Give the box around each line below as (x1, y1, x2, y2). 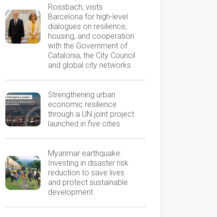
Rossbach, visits (47, 2, 103, 12)
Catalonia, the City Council (47, 51, 135, 60)
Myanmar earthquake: (47, 149, 122, 158)
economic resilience (47, 100, 117, 109)
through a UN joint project (47, 109, 134, 119)
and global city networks (47, 61, 131, 70)
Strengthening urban (47, 90, 115, 99)
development (47, 187, 93, 197)
